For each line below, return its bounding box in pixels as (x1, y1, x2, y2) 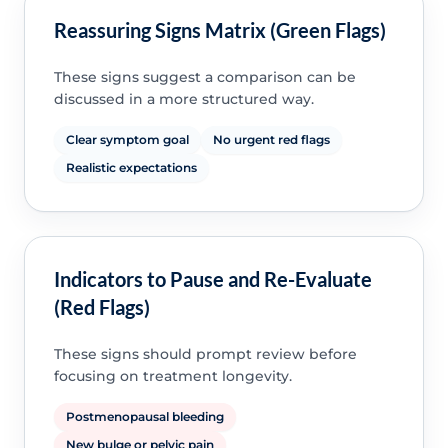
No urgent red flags (212, 131, 330, 147)
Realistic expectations (65, 159, 197, 175)
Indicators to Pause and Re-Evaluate (53, 267, 372, 292)
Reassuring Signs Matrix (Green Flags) (53, 17, 386, 42)
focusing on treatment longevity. (53, 367, 292, 386)
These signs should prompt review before (53, 345, 357, 364)
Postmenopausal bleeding (65, 409, 224, 425)
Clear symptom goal (65, 131, 189, 147)
